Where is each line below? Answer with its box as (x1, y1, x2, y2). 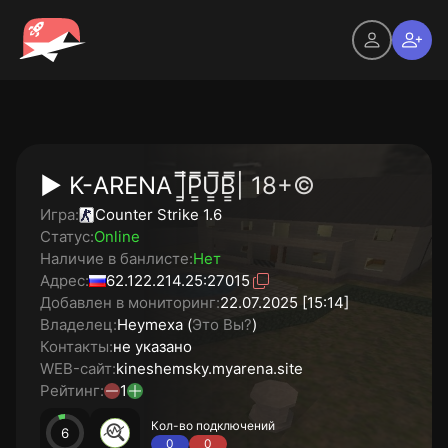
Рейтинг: (40, 381, 104, 400)
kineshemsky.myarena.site (116, 359, 303, 378)
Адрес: (40, 271, 89, 290)
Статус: (40, 227, 94, 246)
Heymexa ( (117, 315, 192, 334)
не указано (113, 337, 192, 356)
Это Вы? (192, 315, 252, 334)
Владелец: (40, 315, 117, 334)
